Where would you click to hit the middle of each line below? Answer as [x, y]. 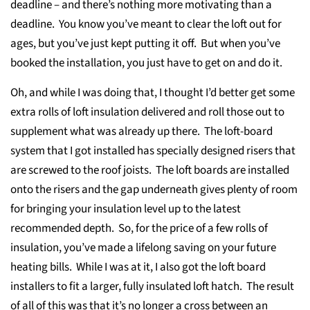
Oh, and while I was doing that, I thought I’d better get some [153, 93]
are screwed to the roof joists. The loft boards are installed [150, 170]
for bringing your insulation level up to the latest [126, 209]
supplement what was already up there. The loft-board [142, 131]
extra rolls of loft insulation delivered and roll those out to [147, 112]
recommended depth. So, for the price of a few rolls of [139, 228]
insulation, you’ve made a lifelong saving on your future [143, 248]
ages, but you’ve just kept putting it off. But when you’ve [145, 44]
